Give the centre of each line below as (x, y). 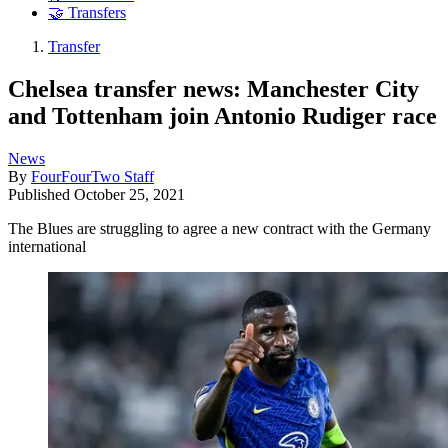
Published (41, 194)
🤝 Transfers (87, 13)
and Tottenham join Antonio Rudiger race (222, 115)
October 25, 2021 (129, 194)
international (47, 246)
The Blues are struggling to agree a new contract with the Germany (219, 228)
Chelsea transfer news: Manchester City (213, 88)
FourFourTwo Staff (92, 176)
